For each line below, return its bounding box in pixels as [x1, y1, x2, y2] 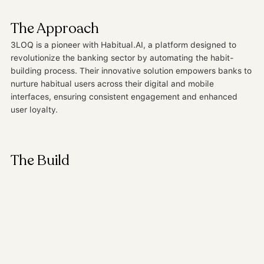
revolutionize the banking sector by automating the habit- [11, 53, 234, 63]
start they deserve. [11, 2, 84, 12]
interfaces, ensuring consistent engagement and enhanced [11, 92, 237, 102]
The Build [11, 151, 70, 171]
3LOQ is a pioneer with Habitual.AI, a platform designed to [11, 40, 236, 50]
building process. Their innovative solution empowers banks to [11, 66, 252, 76]
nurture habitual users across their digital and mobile [11, 79, 214, 89]
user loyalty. [11, 105, 58, 115]
